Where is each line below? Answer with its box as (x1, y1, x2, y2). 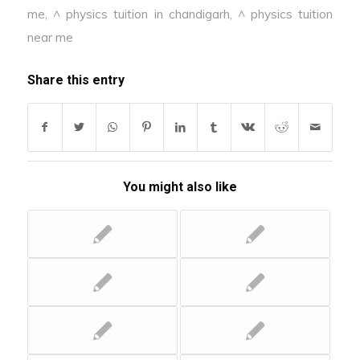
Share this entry (27, 72, 125, 88)
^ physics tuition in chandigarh (52, 6, 230, 22)
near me (27, 29, 73, 46)
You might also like (122, 179, 237, 195)
